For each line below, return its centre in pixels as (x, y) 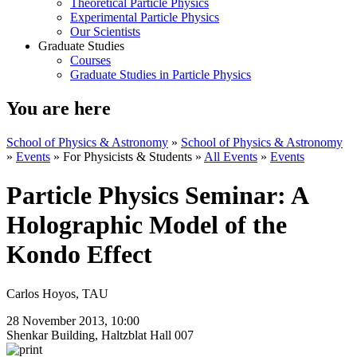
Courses (90, 60)
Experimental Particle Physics (145, 17)
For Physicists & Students (127, 156)
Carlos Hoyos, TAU (57, 293)
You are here (59, 108)
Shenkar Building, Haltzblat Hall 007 (100, 335)
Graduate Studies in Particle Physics (161, 75)
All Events (231, 156)
